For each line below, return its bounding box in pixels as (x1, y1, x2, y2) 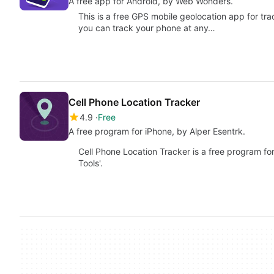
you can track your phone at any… (78, 23, 215, 33)
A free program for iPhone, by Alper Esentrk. (68, 126, 245, 136)
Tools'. (78, 158, 103, 168)
